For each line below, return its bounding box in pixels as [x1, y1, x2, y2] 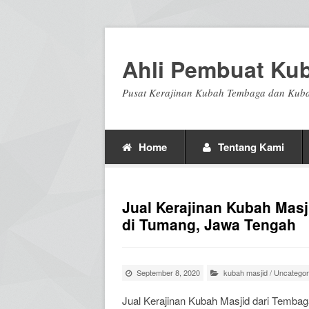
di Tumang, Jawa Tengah [122, 214, 296, 235]
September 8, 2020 [137, 267, 200, 278]
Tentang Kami [218, 139, 284, 154]
